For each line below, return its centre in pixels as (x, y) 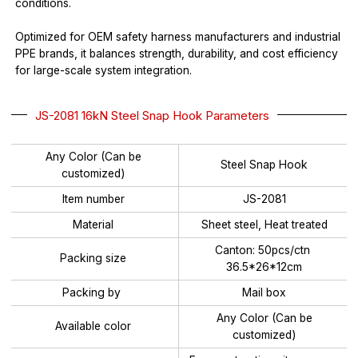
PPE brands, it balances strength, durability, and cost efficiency (177, 53)
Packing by (93, 292)
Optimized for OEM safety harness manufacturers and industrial (178, 36)
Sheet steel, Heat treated (264, 224)
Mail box (265, 292)
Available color (93, 326)
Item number (93, 199)
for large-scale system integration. (104, 70)
